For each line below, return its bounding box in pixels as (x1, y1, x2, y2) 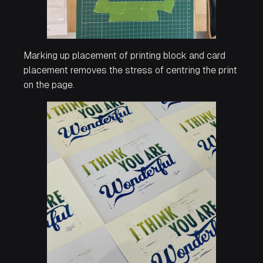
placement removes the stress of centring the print (23, 65, 237, 76)
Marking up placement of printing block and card (23, 50, 225, 62)
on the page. (23, 79, 75, 91)
